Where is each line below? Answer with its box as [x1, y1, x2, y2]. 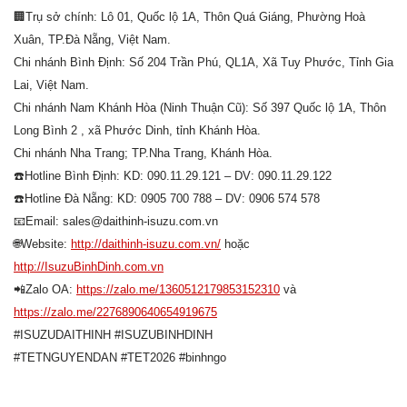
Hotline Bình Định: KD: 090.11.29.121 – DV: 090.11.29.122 [25, 169, 332, 184]
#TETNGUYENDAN [14, 351, 117, 365]
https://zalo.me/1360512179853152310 [76, 283, 280, 297]
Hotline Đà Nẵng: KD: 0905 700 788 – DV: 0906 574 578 [25, 192, 320, 206]
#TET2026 [121, 351, 175, 365]
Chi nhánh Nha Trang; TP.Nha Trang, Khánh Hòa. [14, 146, 273, 161]
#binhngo [179, 351, 226, 365]
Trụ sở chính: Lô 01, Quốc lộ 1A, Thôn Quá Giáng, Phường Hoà [25, 10, 365, 25]
